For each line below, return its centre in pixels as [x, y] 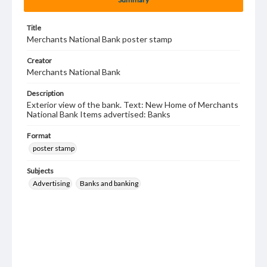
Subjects [40, 171]
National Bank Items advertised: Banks [99, 114]
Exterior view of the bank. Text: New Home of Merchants [133, 105]
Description [45, 93]
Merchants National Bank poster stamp [100, 39]
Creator [39, 60]
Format [39, 136]
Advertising [51, 183]
